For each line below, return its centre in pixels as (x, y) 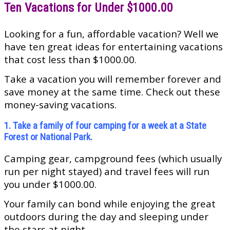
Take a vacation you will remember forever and (113, 79)
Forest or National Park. (48, 137)
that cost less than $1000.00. (70, 60)
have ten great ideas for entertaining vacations (113, 47)
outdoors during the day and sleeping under (106, 217)
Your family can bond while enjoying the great (110, 204)
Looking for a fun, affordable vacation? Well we (111, 34)
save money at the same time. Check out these (112, 92)
